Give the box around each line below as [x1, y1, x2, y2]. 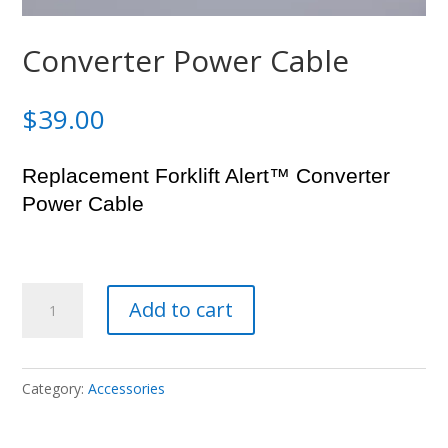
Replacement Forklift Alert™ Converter [22, 164, 391, 189]
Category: [22, 378, 89, 398]
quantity [21, 364, 84, 387]
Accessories [88, 378, 166, 398]
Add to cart [128, 296, 233, 324]
